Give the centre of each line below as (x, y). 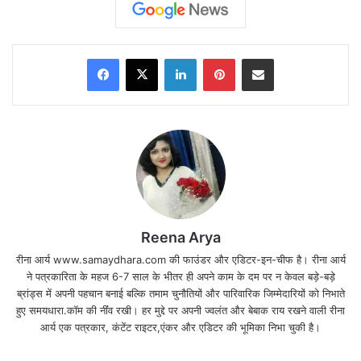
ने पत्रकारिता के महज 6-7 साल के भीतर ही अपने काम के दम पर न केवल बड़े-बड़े (180, 277)
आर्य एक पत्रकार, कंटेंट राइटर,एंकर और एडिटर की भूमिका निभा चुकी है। (180, 328)
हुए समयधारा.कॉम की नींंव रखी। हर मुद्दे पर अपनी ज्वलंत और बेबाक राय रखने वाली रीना (180, 311)
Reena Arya (180, 238)
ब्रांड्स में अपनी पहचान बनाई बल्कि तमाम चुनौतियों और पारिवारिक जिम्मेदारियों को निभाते (180, 294)
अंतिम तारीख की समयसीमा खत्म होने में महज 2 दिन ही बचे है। (178, 349)
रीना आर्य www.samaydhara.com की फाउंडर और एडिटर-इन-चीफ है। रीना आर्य (180, 260)
